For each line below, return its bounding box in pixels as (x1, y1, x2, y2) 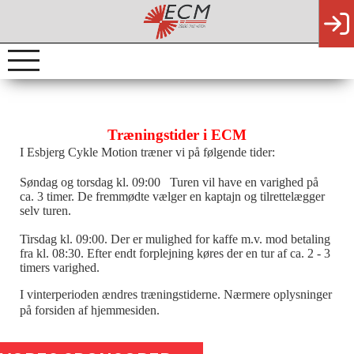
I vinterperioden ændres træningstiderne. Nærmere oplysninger (20, 288, 332, 301)
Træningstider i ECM (107, 126, 247, 143)
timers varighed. (20, 261, 103, 274)
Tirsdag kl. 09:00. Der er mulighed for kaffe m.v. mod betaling (20, 232, 330, 246)
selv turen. (20, 204, 71, 217)
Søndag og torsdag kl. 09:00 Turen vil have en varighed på (20, 175, 318, 189)
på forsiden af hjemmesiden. (20, 303, 160, 317)
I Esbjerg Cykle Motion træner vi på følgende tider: (20, 145, 275, 159)
